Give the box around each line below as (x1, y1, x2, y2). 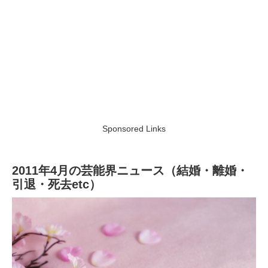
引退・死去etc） (12, 178, 101, 191)
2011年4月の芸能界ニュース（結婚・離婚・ (12, 164, 248, 178)
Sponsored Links (102, 124, 166, 134)
